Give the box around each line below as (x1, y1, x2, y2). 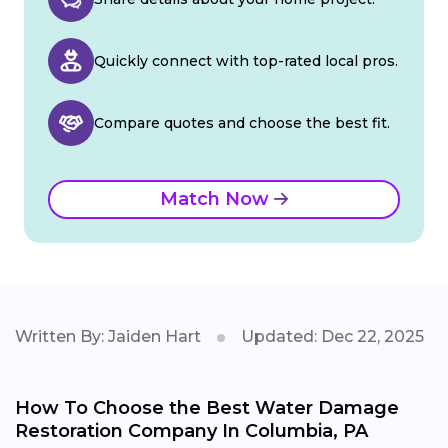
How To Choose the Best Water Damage (15, 396, 399, 419)
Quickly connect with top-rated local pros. (94, 51, 398, 70)
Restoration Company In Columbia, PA (15, 419, 368, 442)
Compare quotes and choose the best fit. (94, 113, 390, 132)
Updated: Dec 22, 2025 (241, 326, 424, 346)
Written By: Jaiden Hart (15, 326, 201, 346)
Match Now (160, 187, 274, 210)
